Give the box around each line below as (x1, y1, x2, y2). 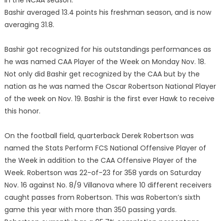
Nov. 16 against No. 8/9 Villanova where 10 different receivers (4, 180, 212, 190)
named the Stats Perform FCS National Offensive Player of (4, 143, 206, 153)
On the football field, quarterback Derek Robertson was (4, 131, 194, 141)
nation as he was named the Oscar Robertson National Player (4, 81, 216, 92)
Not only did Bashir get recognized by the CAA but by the (4, 69, 200, 79)
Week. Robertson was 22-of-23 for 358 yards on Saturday (4, 168, 201, 178)
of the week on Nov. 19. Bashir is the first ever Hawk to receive (4, 94, 215, 104)
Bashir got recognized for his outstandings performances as (4, 44, 211, 55)
